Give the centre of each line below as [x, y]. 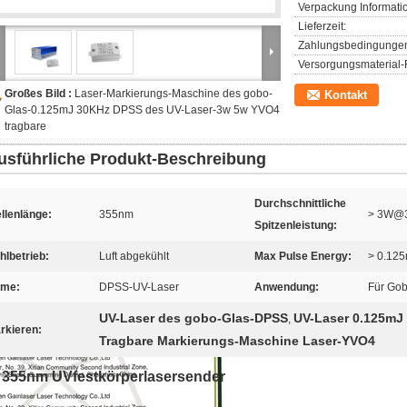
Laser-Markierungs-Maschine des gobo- [174, 94]
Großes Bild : [40, 94]
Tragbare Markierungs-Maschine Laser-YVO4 [237, 341]
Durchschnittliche [300, 203]
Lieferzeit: [322, 26]
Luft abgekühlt [134, 256]
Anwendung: [287, 287]
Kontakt [346, 95]
